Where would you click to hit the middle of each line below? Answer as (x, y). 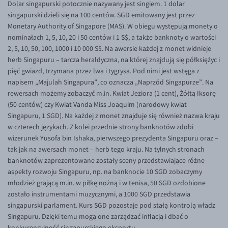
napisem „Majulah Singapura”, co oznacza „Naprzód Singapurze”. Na (110, 82)
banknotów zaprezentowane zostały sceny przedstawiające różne (106, 161)
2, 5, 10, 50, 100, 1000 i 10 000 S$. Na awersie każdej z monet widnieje (109, 49)
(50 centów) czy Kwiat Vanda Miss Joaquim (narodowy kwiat (97, 105)
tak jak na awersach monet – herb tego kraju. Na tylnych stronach (106, 149)
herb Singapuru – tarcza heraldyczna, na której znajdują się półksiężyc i (114, 60)
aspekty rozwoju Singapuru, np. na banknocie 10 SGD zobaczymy (105, 172)
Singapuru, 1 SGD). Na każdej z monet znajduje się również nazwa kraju (114, 116)
